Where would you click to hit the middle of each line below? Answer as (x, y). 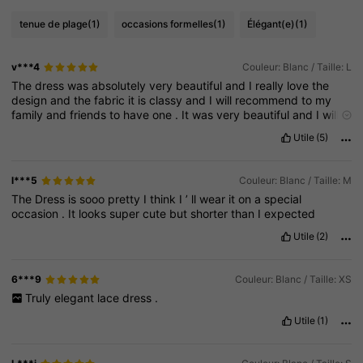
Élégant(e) (271, 24)
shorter (211, 214)
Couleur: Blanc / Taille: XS (293, 280)
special (283, 199)
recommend (269, 100)
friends (90, 115)
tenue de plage (53, 24)
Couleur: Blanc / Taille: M (295, 181)
